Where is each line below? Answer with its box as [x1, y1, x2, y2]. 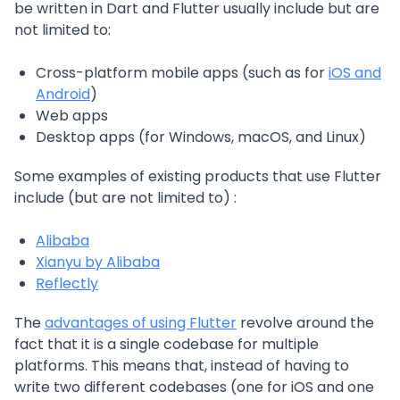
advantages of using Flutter [45, 312, 237, 333]
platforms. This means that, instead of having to [14, 355, 349, 376]
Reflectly [36, 273, 98, 294]
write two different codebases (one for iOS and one [14, 377, 374, 397]
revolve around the [237, 312, 374, 333]
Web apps [36, 105, 108, 126]
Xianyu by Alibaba [36, 252, 160, 272]
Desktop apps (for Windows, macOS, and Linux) [36, 127, 366, 147]
